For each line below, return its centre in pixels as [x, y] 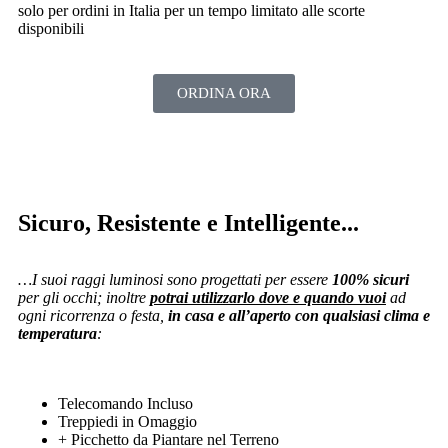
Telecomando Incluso [125, 403]
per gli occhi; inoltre [84, 297]
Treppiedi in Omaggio [127, 421]
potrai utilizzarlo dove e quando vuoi [268, 297]
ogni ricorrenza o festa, [93, 315]
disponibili [51, 28]
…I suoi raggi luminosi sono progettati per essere [175, 279]
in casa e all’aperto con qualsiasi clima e [299, 315]
